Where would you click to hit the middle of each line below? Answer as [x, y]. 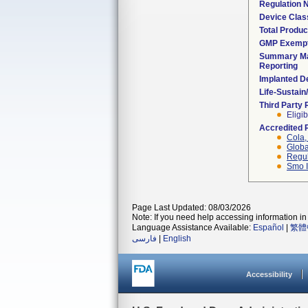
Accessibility [269, 274]
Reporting [278, 66]
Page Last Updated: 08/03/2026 [191, 208]
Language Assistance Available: [192, 228]
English [177, 239]
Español [268, 228]
